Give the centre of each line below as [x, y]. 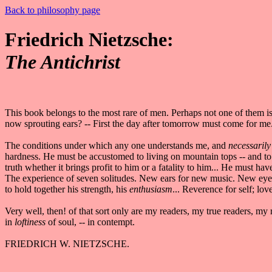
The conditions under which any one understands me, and [115, 145]
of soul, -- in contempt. [91, 222]
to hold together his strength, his [67, 189]
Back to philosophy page [53, 10]
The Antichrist [63, 62]
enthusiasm [151, 189]
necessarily [248, 145]
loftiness [31, 222]
